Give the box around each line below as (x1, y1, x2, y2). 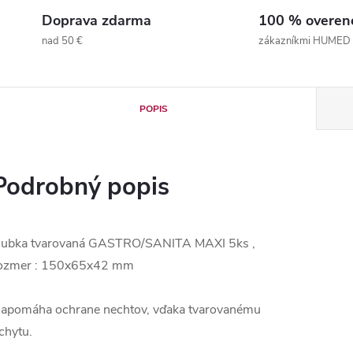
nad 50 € (42, 34, 83, 48)
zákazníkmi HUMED (258, 34, 351, 48)
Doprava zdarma (42, 11, 151, 30)
